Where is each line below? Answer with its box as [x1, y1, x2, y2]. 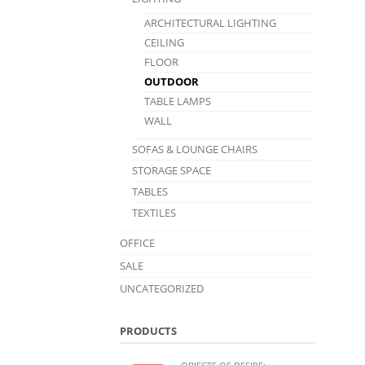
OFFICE [120, 235, 155, 250]
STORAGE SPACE [132, 162, 211, 178]
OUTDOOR [144, 73, 199, 89]
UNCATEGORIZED [120, 280, 204, 296]
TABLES [132, 183, 168, 199]
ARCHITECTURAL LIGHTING [144, 15, 276, 30]
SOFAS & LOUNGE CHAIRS [132, 141, 257, 156]
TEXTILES [132, 204, 176, 220]
